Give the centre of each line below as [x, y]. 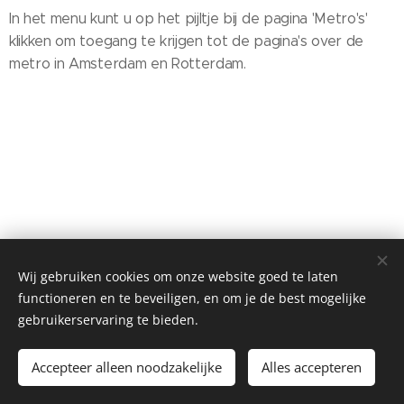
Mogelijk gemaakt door [140, 377]
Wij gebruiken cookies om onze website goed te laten [178, 276]
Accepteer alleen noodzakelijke [127, 367]
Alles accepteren [312, 367]
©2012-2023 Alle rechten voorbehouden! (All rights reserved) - [202, 334]
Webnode [239, 377]
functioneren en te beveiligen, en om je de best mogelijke [192, 298]
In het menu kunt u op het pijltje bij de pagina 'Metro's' [188, 18]
